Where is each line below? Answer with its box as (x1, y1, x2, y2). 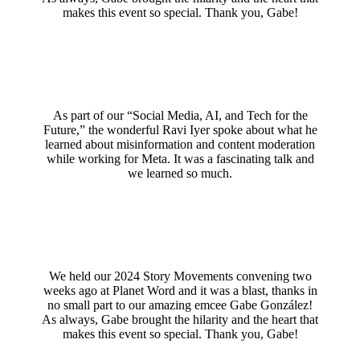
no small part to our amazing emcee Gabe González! (47, 298, 313, 313)
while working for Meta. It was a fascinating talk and (46, 152, 314, 166)
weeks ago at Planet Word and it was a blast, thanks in (43, 284, 317, 298)
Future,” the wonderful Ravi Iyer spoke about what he (43, 123, 317, 137)
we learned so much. (128, 166, 232, 181)
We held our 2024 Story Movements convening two (48, 269, 312, 284)
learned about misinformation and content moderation (45, 137, 315, 152)
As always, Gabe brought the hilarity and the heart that (42, 313, 318, 327)
